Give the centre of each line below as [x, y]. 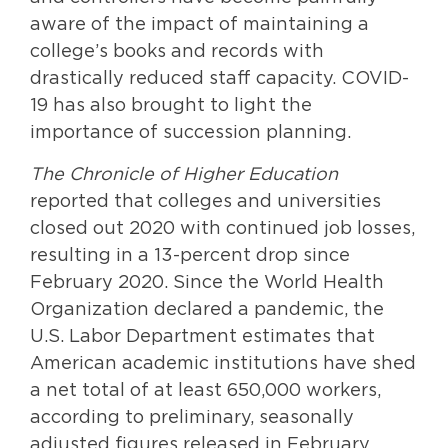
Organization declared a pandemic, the [207, 309]
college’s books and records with [177, 52]
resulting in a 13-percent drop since [190, 255]
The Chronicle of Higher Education [184, 174]
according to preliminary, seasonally [192, 417]
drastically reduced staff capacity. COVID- [219, 79]
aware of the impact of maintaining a [199, 25]
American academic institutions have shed [223, 363]
